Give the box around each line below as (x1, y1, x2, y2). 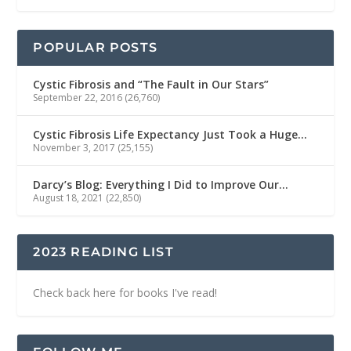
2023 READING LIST (33, 244, 174, 259)
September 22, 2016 (33, 90, 123, 104)
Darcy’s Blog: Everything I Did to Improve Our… (33, 176, 289, 192)
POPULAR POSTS (33, 39, 158, 55)
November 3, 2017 (33, 140, 116, 154)
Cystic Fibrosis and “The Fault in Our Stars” (33, 76, 270, 92)
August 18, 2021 (33, 190, 104, 204)
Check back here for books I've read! (33, 284, 218, 300)
